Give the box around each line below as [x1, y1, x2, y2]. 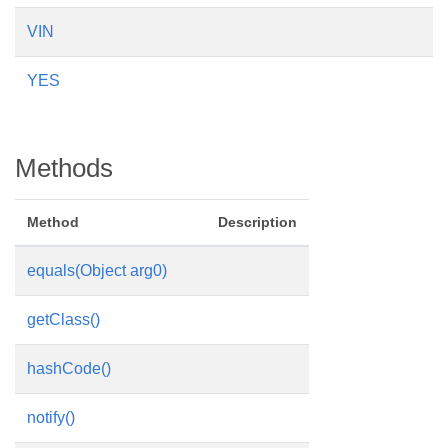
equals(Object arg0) [27, 262, 167, 279]
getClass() [27, 311, 100, 328]
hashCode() [27, 360, 111, 377]
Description [218, 214, 297, 230]
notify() [27, 409, 75, 426]
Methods [15, 154, 113, 182]
